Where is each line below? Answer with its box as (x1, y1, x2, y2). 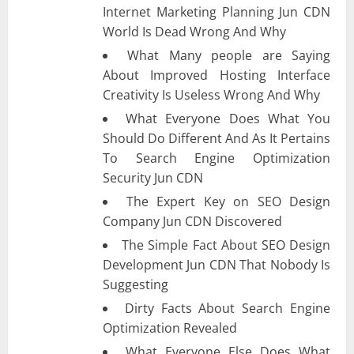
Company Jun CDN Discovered (103, 212, 282, 230)
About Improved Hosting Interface (103, 66, 330, 84)
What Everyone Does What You (126, 109, 331, 127)
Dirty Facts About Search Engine (124, 299, 331, 317)
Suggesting (103, 275, 168, 293)
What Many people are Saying (127, 46, 331, 64)
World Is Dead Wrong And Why (103, 22, 286, 40)
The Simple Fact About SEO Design (122, 235, 331, 254)
